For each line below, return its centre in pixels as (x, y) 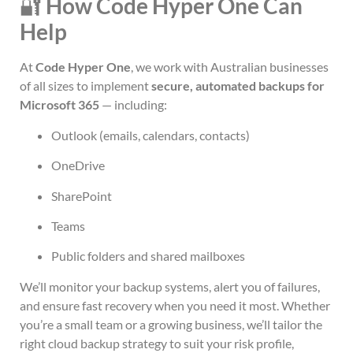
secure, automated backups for (238, 86)
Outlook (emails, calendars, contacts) (150, 135)
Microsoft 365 (59, 105)
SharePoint (82, 195)
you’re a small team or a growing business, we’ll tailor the (171, 324)
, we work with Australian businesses (230, 67)
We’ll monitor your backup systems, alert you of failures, (170, 286)
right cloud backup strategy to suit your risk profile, (157, 343)
